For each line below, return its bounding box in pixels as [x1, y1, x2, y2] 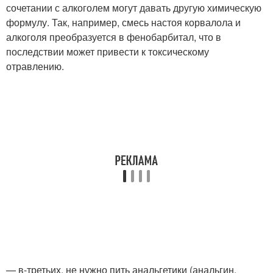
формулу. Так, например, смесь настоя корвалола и [6, 15, 241, 29]
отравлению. [6, 59, 64, 73]
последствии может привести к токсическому [6, 44, 209, 58]
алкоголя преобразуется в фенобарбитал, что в [6, 30, 221, 44]
